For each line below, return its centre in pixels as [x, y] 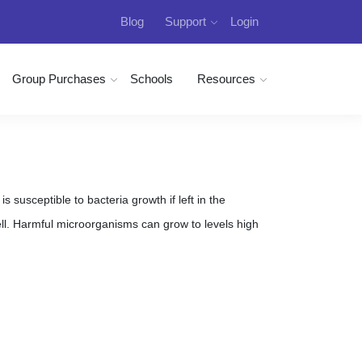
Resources [226, 79]
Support [186, 21]
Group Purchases [59, 79]
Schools [152, 79]
